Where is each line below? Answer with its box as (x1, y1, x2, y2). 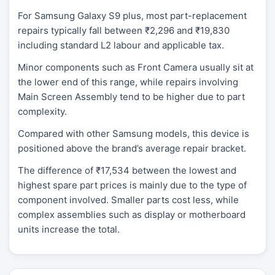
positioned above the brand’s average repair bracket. (18, 142, 246, 154)
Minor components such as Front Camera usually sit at (18, 61, 254, 73)
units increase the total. (18, 223, 120, 235)
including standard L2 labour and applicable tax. (18, 39, 224, 51)
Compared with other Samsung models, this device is (18, 127, 249, 139)
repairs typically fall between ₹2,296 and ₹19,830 (18, 24, 230, 36)
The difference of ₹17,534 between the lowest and (18, 164, 236, 176)
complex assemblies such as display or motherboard (18, 208, 246, 220)
